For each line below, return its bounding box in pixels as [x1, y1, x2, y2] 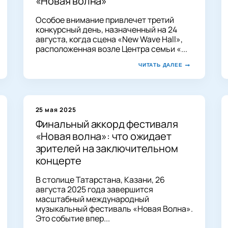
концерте [35, 153, 81, 167]
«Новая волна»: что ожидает [35, 129, 172, 143]
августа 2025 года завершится [35, 183, 153, 195]
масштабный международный [35, 193, 149, 205]
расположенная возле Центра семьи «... [35, 43, 187, 54]
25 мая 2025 [35, 105, 77, 114]
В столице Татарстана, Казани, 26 [35, 174, 165, 185]
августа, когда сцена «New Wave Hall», [35, 33, 183, 45]
